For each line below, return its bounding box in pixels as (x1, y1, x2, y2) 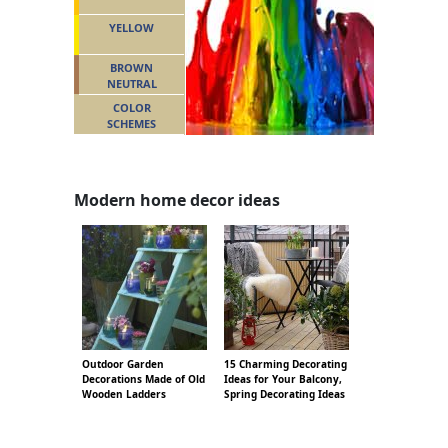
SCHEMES (107, 115, 156, 131)
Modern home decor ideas (74, 188, 280, 211)
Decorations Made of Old (82, 371, 205, 386)
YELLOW (109, 19, 154, 35)
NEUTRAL (106, 75, 157, 91)
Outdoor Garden (82, 356, 164, 371)
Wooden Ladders (82, 386, 166, 401)
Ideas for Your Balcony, (224, 371, 342, 386)
